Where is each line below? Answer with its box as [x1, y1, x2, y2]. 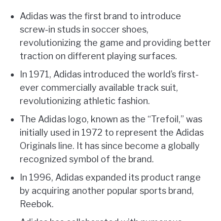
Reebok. [20, 199, 54, 210]
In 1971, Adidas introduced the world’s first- [20, 69, 199, 80]
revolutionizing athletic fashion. [20, 96, 150, 107]
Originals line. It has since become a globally [20, 141, 200, 151]
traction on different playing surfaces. [20, 51, 177, 62]
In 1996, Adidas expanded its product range [20, 172, 201, 183]
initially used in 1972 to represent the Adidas [20, 127, 204, 138]
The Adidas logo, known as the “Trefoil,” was [20, 114, 202, 125]
